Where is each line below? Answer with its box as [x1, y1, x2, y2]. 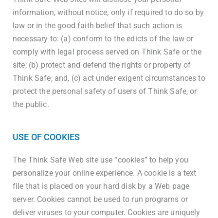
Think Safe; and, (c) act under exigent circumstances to [13, 73, 205, 83]
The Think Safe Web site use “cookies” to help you [13, 155, 188, 164]
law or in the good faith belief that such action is [13, 21, 182, 30]
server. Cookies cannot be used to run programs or [13, 195, 188, 204]
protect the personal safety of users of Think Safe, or [13, 87, 197, 96]
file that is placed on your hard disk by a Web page [13, 182, 190, 191]
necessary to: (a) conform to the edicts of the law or [13, 34, 194, 43]
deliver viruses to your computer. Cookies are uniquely [13, 208, 200, 217]
